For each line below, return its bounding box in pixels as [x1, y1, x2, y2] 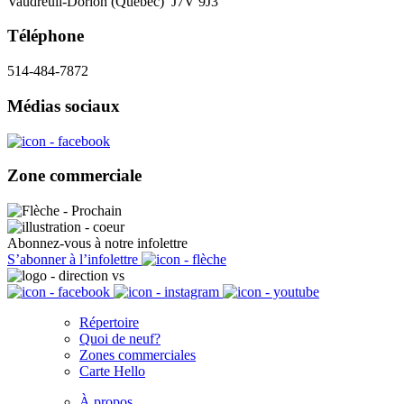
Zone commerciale [7, 166, 142, 186]
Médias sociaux [7, 96, 120, 115]
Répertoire [79, 314, 139, 330]
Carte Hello [79, 363, 145, 379]
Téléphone [7, 26, 84, 46]
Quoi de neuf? [79, 330, 161, 346]
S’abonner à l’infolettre [7, 251, 142, 267]
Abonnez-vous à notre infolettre [7, 234, 188, 251]
